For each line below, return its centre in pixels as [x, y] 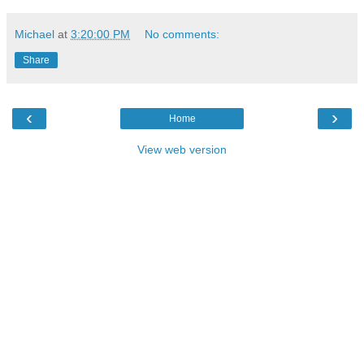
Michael [35, 35]
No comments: [182, 35]
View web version [182, 150]
